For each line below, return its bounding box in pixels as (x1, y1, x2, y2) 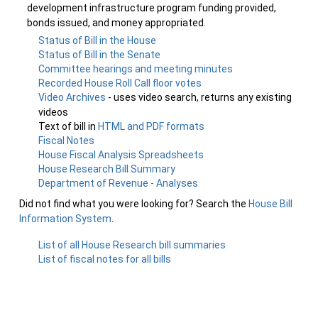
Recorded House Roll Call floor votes (38, 77, 202, 89)
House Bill (248, 198, 292, 209)
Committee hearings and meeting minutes (38, 63, 234, 75)
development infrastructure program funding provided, (27, 2, 276, 13)
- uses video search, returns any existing (108, 92, 292, 103)
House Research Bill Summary (38, 163, 176, 175)
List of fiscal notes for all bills (38, 253, 172, 265)
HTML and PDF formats (98, 121, 205, 132)
